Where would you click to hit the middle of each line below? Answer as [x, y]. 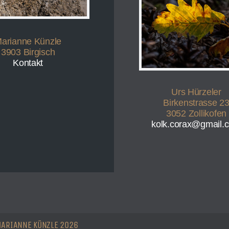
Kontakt [28, 63]
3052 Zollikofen [196, 114]
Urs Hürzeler [196, 92]
